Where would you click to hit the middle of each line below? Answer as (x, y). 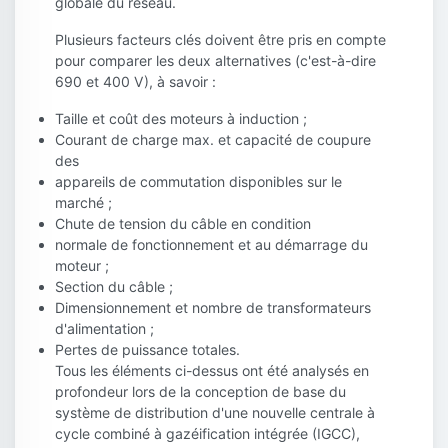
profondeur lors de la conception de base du (200, 392)
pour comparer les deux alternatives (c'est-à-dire (215, 61)
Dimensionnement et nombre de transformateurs (213, 308)
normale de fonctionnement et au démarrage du (211, 245)
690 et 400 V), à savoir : (135, 82)
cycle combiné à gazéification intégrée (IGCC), (207, 434)
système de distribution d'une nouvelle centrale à (215, 413)
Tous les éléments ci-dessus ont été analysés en (212, 371)
